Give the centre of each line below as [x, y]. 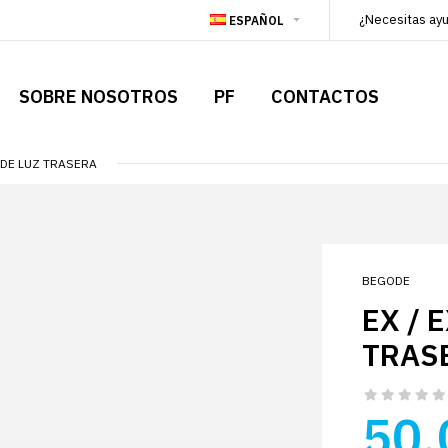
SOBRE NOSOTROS [98, 96]
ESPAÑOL [256, 20]
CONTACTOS [325, 96]
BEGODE [385, 280]
